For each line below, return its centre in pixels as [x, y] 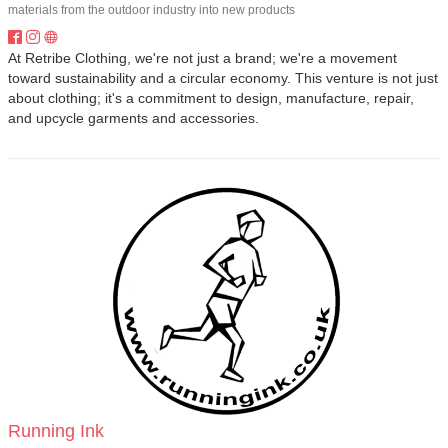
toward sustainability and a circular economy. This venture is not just [223, 78]
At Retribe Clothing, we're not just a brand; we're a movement [202, 58]
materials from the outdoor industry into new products [151, 9]
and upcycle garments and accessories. [133, 118]
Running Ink [56, 431]
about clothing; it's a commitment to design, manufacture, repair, [211, 98]
